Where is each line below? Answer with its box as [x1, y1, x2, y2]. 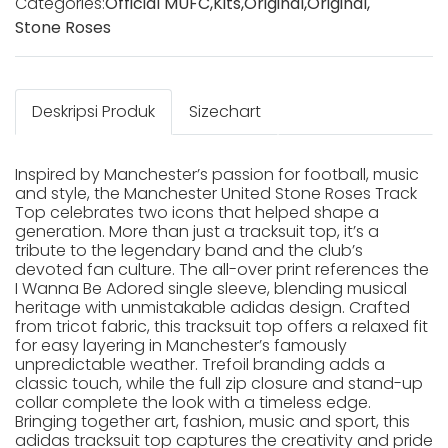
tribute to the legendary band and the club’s [15, 239, 363, 262]
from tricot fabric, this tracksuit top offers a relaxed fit [15, 315, 428, 338]
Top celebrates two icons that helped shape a [15, 201, 379, 224]
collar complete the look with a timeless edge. [15, 391, 371, 414]
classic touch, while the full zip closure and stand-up [15, 372, 423, 395]
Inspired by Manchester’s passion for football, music [15, 163, 419, 186]
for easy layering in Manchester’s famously [15, 334, 347, 357]
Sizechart [189, 100, 261, 123]
